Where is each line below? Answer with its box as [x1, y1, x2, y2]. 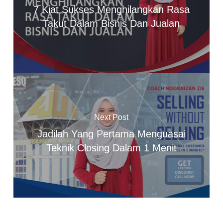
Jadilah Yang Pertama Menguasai [37, 128, 186, 139]
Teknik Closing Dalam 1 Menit [46, 142, 177, 153]
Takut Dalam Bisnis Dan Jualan [43, 17, 180, 29]
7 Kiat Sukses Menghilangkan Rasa [33, 3, 190, 15]
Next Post [94, 112, 129, 121]
